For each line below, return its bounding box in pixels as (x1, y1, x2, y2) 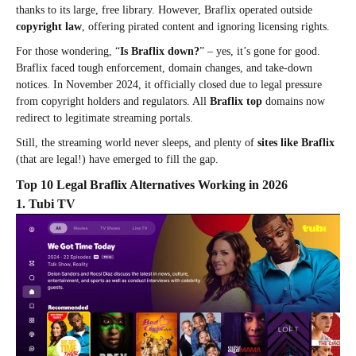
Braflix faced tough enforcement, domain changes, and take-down (16, 62, 312, 75)
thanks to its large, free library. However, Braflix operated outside (16, 4, 312, 17)
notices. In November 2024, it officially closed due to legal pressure (16, 79, 322, 91)
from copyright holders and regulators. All (16, 95, 210, 108)
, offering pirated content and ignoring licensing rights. (82, 21, 333, 33)
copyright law (16, 21, 82, 33)
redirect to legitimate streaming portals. (16, 112, 196, 125)
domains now (262, 95, 325, 108)
